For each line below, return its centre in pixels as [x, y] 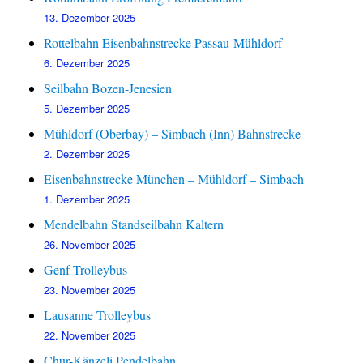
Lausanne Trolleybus [98, 315]
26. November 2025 [90, 245]
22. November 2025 [90, 335]
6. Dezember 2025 [87, 63]
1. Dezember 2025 [87, 199]
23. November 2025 [90, 290]
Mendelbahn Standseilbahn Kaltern [134, 224]
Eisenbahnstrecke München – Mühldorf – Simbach [174, 179]
